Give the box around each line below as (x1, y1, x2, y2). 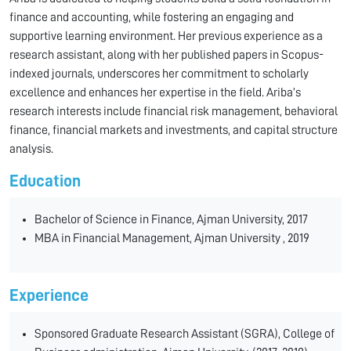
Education (9, 172, 81, 190)
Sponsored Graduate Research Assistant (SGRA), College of (34, 327, 335, 340)
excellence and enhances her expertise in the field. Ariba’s (9, 86, 301, 99)
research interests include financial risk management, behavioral (9, 105, 338, 118)
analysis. (9, 143, 53, 155)
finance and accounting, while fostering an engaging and (9, 11, 294, 24)
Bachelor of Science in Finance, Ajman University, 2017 (34, 213, 308, 226)
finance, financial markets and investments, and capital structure (9, 124, 338, 136)
